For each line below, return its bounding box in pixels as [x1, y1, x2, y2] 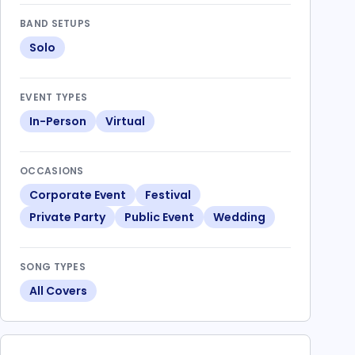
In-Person [29, 113, 86, 129]
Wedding [213, 209, 265, 225]
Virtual [105, 113, 145, 129]
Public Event [124, 209, 194, 225]
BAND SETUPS [20, 17, 91, 30]
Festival [145, 187, 191, 203]
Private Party [29, 209, 105, 225]
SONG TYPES [20, 260, 86, 273]
